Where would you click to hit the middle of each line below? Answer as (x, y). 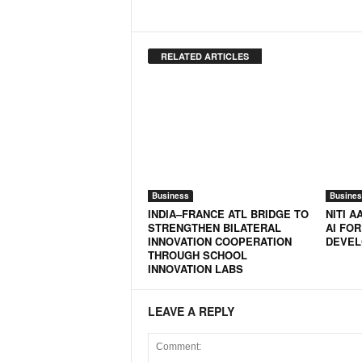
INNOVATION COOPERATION (219, 241)
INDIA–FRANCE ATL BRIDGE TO (228, 214)
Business (170, 196)
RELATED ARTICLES (204, 56)
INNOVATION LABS (195, 269)
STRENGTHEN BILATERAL (214, 227)
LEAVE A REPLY (191, 311)
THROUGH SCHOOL (197, 255)
